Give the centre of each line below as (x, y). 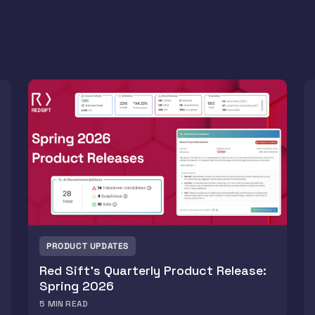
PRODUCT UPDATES (88, 246)
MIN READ (68, 304)
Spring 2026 (77, 286)
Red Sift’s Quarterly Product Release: (153, 271)
